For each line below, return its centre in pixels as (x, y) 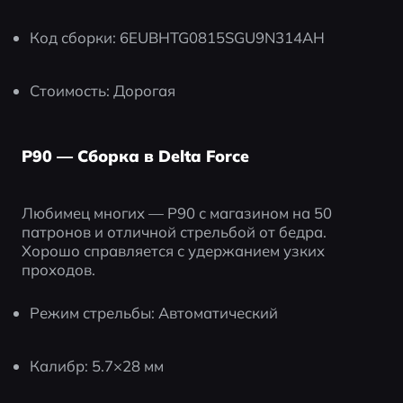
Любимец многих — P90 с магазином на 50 (176, 213)
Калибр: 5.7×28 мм (97, 365)
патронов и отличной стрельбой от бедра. (174, 232)
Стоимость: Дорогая (103, 90)
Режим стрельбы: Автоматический (154, 312)
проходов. (58, 270)
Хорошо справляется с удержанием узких (173, 251)
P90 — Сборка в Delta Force (135, 156)
